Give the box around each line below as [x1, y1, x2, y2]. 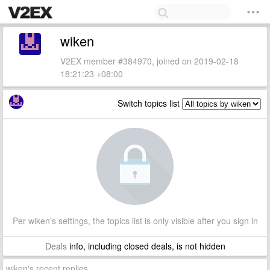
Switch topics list [118, 97, 182, 109]
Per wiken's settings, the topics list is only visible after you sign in [12, 215, 258, 227]
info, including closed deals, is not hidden [66, 240, 225, 252]
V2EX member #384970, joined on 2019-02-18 [60, 55, 239, 67]
